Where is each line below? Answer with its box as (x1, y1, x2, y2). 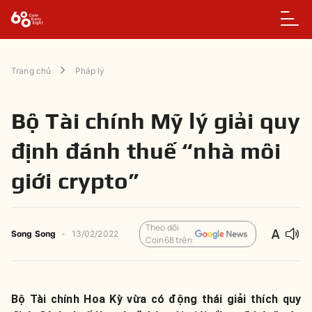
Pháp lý (75, 65, 105, 76)
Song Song (11, 228, 56, 239)
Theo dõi (146, 221, 180, 233)
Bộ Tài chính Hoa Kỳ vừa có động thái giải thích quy (11, 292, 301, 306)
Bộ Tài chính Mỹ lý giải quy (11, 107, 301, 134)
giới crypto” (11, 167, 139, 194)
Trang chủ (11, 65, 52, 76)
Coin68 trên (146, 234, 192, 246)
